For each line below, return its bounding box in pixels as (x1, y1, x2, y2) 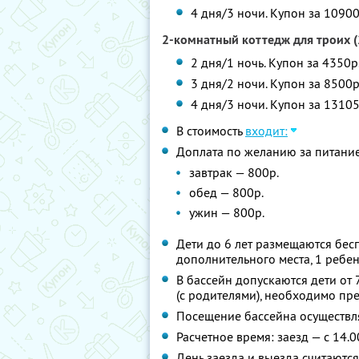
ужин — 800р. (189, 204, 264, 220)
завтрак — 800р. (189, 164, 279, 180)
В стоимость (176, 123, 245, 139)
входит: (245, 123, 288, 139)
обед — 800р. (189, 184, 264, 200)
